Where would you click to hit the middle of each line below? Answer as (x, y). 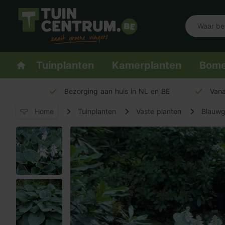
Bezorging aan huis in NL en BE (117, 91)
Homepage (51, 65)
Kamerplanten (147, 65)
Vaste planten (159, 111)
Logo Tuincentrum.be (56, 50)
